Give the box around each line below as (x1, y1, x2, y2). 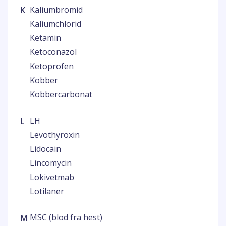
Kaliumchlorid (30, 18, 81, 29)
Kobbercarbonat (30, 89, 92, 100)
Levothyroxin (30, 129, 80, 140)
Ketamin (30, 32, 61, 43)
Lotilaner (30, 186, 64, 197)
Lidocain (30, 143, 61, 154)
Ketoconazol (30, 46, 77, 58)
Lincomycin (30, 157, 72, 168)
